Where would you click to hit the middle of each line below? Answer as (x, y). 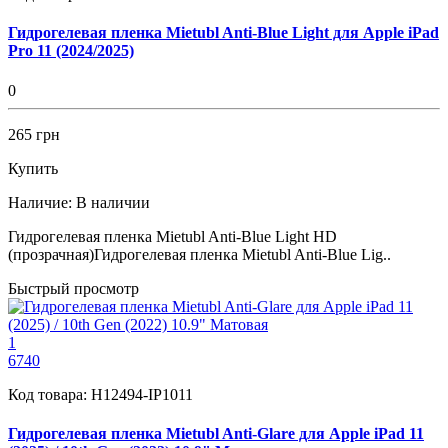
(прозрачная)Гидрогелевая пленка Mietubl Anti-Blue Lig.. (199, 254)
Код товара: (49, 394)
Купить (33, 168)
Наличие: (40, 202)
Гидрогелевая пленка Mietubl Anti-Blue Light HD (172, 236)
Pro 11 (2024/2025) (71, 51)
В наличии (113, 202)
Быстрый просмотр (73, 288)
